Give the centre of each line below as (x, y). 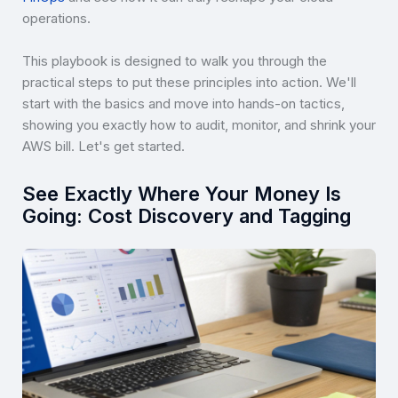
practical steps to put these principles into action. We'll (189, 83)
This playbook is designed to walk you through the (175, 61)
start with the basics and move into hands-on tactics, (183, 104)
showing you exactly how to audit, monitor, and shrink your (199, 125)
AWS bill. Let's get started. (103, 147)
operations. (56, 19)
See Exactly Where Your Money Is (182, 194)
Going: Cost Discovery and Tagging (187, 216)
